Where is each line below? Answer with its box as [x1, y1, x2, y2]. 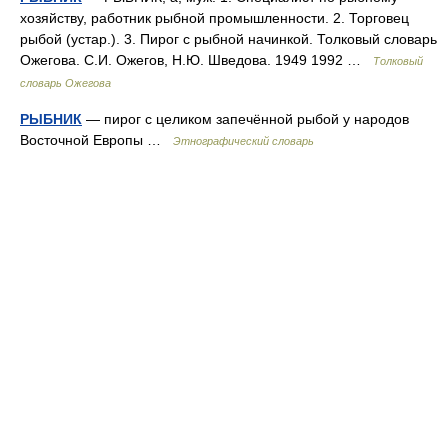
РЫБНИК [20, 111, 82, 127]
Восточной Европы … [20, 132, 173, 148]
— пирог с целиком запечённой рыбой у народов [82, 111, 409, 127]
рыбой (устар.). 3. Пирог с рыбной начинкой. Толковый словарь [20, 31, 437, 47]
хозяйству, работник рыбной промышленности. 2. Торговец [20, 10, 409, 26]
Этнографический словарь [173, 135, 314, 147]
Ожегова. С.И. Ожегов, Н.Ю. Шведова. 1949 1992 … [20, 52, 373, 68]
